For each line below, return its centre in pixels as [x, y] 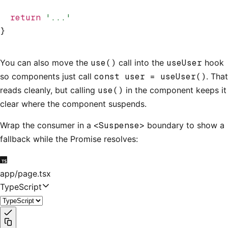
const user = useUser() [150, 76]
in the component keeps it [175, 90]
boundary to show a [184, 125]
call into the [141, 62]
